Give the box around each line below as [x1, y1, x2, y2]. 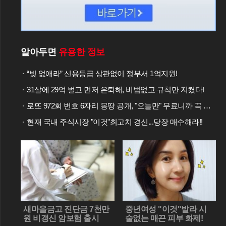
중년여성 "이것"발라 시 [125, 205, 206, 214]
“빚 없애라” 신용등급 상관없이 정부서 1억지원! [27, 69, 178, 78]
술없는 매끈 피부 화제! [125, 214, 203, 223]
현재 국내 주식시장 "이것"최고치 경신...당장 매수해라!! [27, 117, 203, 126]
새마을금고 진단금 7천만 [23, 205, 109, 214]
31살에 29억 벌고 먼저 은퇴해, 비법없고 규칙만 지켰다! [27, 85, 204, 94]
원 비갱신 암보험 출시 [23, 214, 99, 223]
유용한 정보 [58, 46, 105, 57]
